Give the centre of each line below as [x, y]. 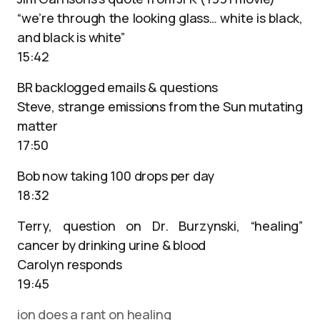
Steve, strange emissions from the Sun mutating [160, 106]
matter [37, 126]
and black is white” [71, 37]
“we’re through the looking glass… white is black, [160, 18]
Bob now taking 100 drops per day [116, 176]
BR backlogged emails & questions [118, 87]
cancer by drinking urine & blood [112, 245]
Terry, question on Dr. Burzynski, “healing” [160, 226]
